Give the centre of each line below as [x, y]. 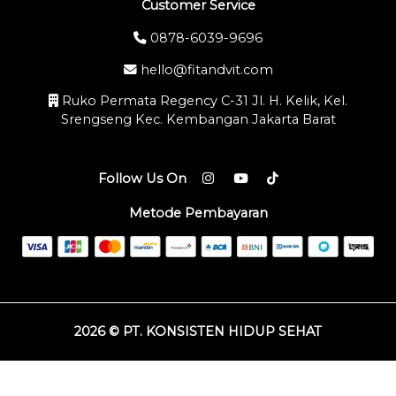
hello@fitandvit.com [205, 69]
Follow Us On [143, 178]
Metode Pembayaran [198, 213]
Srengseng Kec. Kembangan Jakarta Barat [198, 120]
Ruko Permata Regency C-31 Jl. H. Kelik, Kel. [203, 101]
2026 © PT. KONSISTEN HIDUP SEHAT [198, 331]
